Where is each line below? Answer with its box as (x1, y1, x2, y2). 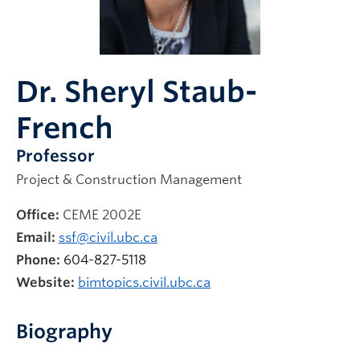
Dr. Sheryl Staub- (16, 74, 257, 109)
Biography (16, 320, 112, 343)
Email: (16, 230, 55, 245)
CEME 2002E (63, 207, 141, 223)
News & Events (16, 4, 98, 17)
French (16, 110, 113, 145)
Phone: (16, 252, 60, 268)
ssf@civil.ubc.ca (59, 230, 157, 245)
